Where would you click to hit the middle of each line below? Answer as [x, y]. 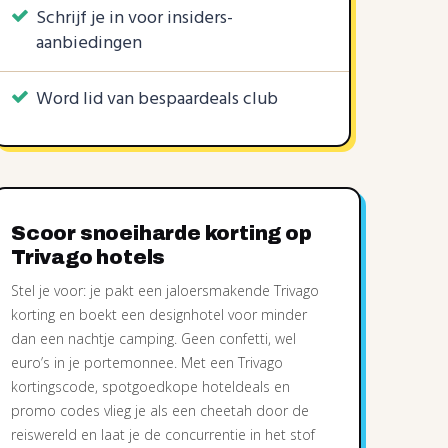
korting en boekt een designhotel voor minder [159, 314]
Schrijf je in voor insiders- [134, 18]
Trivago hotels [88, 257]
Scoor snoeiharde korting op [161, 233]
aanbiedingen [89, 43]
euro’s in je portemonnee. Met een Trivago [147, 362]
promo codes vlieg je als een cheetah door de [160, 410]
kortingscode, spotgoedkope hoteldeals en [150, 386]
